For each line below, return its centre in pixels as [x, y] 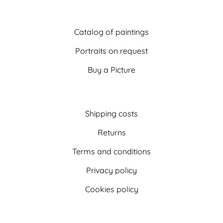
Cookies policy [111, 189]
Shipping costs [111, 114]
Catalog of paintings [111, 32]
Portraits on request [111, 51]
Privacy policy [111, 170]
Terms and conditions [111, 152]
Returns [111, 133]
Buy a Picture [111, 70]
